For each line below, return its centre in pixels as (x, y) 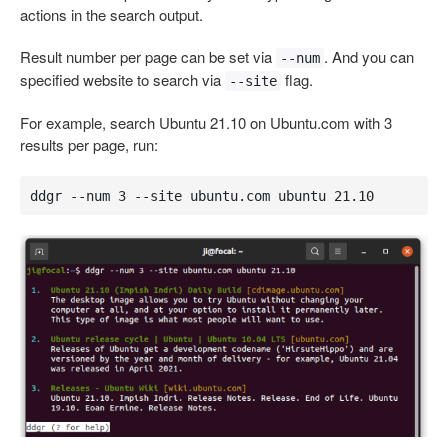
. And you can (369, 57)
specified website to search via (122, 80)
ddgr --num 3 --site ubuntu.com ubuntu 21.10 (201, 195)
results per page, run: (89, 145)
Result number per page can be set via (148, 57)
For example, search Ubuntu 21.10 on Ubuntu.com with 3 (206, 123)
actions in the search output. (111, 15)
